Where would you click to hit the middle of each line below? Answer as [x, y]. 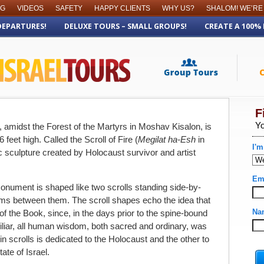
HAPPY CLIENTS [122, 8]
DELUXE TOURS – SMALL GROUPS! [126, 26]
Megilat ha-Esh [167, 139]
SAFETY [69, 8]
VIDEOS [30, 8]
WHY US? [178, 8]
